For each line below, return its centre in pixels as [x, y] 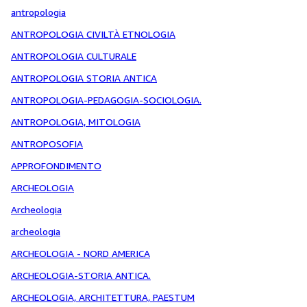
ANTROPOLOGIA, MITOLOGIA [76, 122]
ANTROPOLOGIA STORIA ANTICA [84, 78]
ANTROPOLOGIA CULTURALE [74, 56]
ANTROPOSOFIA [47, 144]
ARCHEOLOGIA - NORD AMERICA [81, 253]
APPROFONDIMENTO [56, 165]
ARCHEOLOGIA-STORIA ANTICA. [81, 275]
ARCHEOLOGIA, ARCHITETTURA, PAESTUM [103, 297]
